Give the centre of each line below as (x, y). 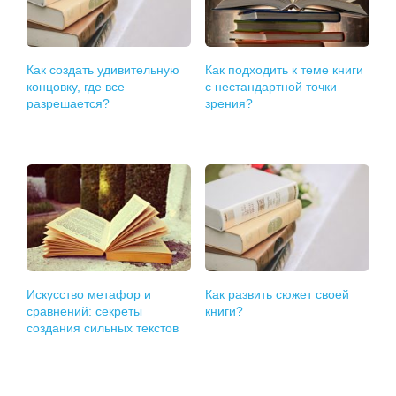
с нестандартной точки (271, 87)
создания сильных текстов (103, 328)
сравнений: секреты (85, 312)
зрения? (229, 104)
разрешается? (69, 104)
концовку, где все (76, 87)
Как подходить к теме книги (285, 70)
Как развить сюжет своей (278, 295)
